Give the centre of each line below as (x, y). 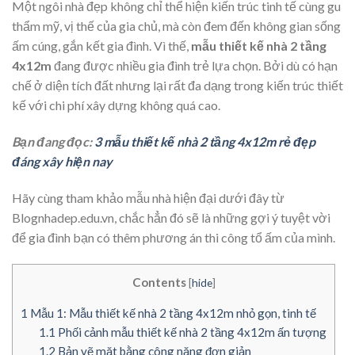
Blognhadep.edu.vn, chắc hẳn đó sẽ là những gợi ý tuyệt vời (171, 217)
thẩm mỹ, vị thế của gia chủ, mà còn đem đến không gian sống (176, 26)
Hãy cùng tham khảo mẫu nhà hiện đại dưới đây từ (148, 197)
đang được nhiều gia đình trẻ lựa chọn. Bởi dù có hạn (195, 66)
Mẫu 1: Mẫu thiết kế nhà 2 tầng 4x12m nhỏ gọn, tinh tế (172, 313)
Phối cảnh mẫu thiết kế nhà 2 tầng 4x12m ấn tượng (191, 332)
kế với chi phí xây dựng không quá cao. (116, 105)
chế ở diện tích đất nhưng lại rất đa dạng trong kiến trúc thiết (177, 86)
